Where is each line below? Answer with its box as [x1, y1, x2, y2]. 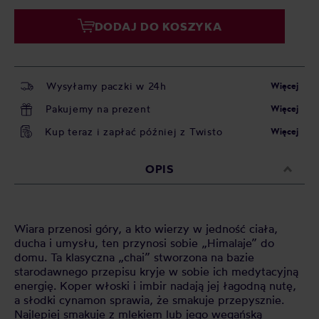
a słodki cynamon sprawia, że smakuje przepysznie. [14, 293, 284, 307]
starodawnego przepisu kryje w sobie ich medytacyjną [14, 264, 298, 278]
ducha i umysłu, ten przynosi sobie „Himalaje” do [14, 236, 274, 250]
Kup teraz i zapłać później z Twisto [45, 125, 223, 137]
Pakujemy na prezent [46, 103, 151, 115]
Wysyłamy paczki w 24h [46, 80, 167, 92]
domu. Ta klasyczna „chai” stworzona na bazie [14, 250, 254, 264]
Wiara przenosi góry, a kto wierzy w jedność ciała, [14, 221, 278, 236]
